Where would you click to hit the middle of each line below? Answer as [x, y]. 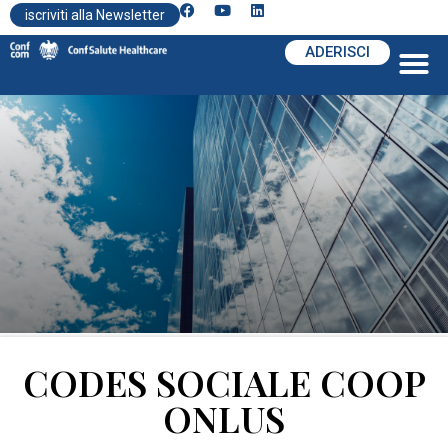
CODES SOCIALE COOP [224, 382]
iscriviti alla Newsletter [95, 15]
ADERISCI [337, 52]
